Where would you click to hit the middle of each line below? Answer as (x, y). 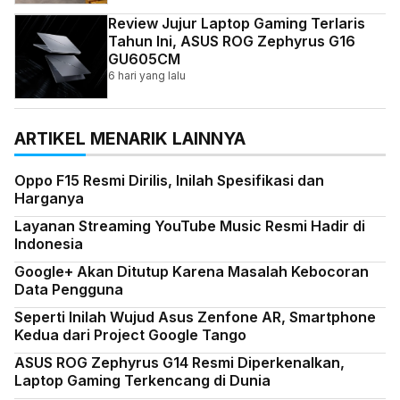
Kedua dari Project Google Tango (130, 335)
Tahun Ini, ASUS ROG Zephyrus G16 (232, 42)
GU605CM (145, 59)
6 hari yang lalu (147, 76)
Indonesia (49, 244)
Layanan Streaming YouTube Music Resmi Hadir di (190, 226)
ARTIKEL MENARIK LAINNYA (130, 139)
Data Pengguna (69, 290)
